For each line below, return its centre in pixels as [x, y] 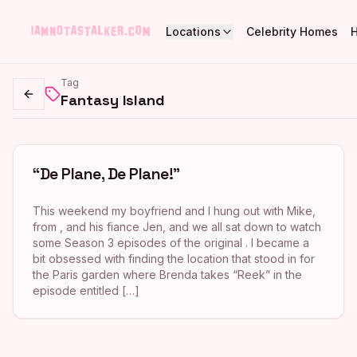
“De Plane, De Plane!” [106, 174]
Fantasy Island [113, 100]
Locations [193, 31]
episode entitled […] [86, 290]
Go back [51, 100]
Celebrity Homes [292, 31]
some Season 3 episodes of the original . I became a [171, 243]
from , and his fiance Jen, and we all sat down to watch [177, 227]
